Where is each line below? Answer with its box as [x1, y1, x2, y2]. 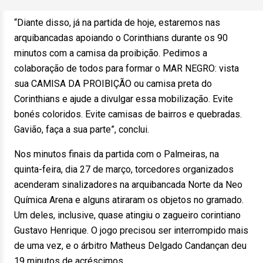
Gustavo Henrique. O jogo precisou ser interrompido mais [14, 225, 248, 236]
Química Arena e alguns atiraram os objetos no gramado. [14, 194, 244, 205]
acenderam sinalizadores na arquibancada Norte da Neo [14, 179, 242, 190]
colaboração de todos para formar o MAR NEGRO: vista [14, 63, 239, 74]
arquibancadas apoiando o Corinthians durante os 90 [14, 32, 228, 43]
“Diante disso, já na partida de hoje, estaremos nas [14, 17, 220, 28]
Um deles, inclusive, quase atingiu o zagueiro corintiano [14, 210, 241, 221]
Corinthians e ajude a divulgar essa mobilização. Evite [14, 93, 233, 104]
